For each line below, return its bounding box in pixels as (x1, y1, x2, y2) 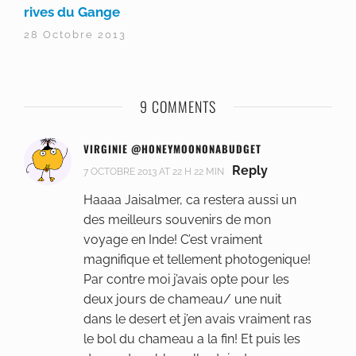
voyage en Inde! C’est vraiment (83, 232, 262, 248)
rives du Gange (24, 3, 120, 20)
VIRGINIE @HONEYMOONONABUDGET (83, 141, 261, 157)
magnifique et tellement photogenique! (83, 252, 311, 268)
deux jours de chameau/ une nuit (83, 292, 281, 308)
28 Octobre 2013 (24, 28, 126, 41)
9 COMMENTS (140, 96, 216, 118)
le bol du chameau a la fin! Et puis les (83, 331, 300, 347)
